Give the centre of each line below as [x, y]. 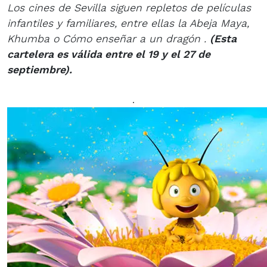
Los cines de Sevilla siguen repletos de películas [129, 7]
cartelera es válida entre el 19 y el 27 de [109, 54]
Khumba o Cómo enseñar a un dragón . [108, 38]
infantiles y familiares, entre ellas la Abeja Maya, [128, 23]
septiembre [36, 69]
